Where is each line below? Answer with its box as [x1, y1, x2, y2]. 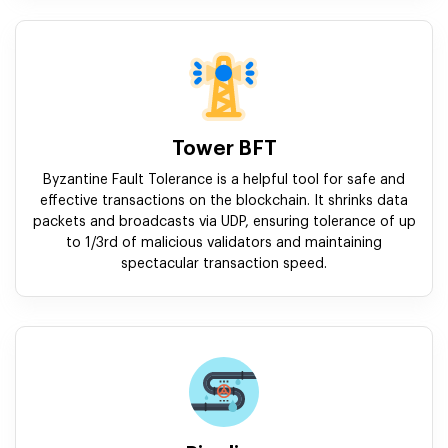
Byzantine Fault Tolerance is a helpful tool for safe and [43, 173, 405, 188]
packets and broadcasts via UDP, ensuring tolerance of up [32, 215, 416, 230]
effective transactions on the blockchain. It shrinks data [40, 194, 408, 209]
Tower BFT [171, 139, 277, 160]
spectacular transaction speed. [121, 257, 327, 272]
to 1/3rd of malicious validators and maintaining [66, 236, 382, 251]
